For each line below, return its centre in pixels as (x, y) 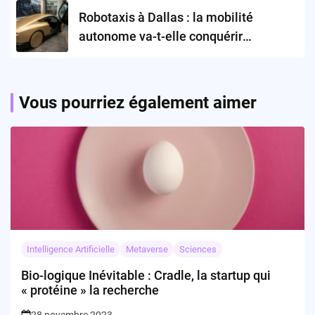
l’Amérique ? (114, 55)
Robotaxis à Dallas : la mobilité (166, 17)
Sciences (198, 250)
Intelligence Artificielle (71, 250)
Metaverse (147, 250)
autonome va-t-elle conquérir (161, 36)
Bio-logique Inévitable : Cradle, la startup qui (146, 276)
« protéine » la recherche (90, 290)
